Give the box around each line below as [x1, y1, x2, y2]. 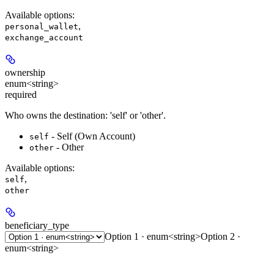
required [5, 89, 37, 100]
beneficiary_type [5, 220, 69, 231]
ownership [5, 67, 45, 78]
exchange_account [5, 33, 83, 42]
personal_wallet [5, 22, 78, 31]
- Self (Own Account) [49, 131, 135, 141]
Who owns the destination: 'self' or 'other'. [5, 110, 166, 120]
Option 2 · [201, 231, 240, 242]
